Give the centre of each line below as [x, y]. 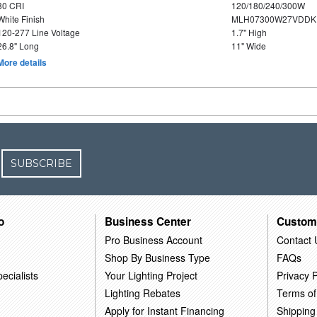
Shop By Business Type [158, 257]
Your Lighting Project [151, 275]
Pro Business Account [154, 240]
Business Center [148, 221]
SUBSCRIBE [42, 163]
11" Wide [248, 46]
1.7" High [249, 32]
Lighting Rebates [143, 293]
